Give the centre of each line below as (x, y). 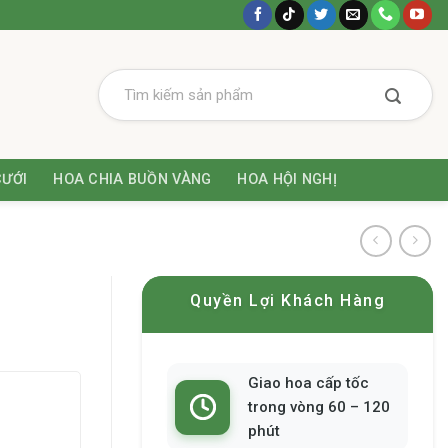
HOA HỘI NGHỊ (287, 179)
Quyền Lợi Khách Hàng (287, 300)
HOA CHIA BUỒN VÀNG (132, 179)
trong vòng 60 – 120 (319, 407)
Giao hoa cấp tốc (308, 383)
